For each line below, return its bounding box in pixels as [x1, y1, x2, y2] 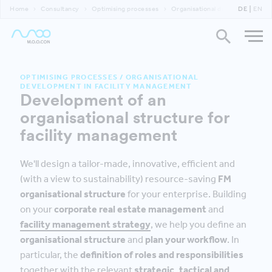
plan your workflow [145, 234, 227, 245]
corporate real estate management [54, 203, 206, 215]
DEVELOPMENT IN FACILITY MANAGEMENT [20, 82, 192, 90]
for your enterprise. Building [126, 188, 246, 200]
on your [20, 203, 54, 215]
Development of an [20, 89, 166, 110]
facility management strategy [20, 219, 151, 230]
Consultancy [41, 5, 80, 13]
